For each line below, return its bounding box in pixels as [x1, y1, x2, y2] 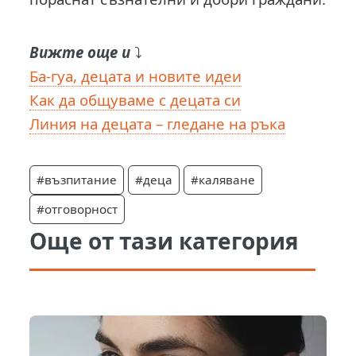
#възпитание [37, 172, 118, 188]
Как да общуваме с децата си [29, 90, 242, 110]
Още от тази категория [29, 226, 300, 257]
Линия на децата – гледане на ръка [29, 114, 286, 134]
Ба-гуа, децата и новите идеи [29, 66, 242, 87]
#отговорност [37, 201, 118, 218]
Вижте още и [29, 42, 131, 63]
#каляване [191, 172, 256, 188]
